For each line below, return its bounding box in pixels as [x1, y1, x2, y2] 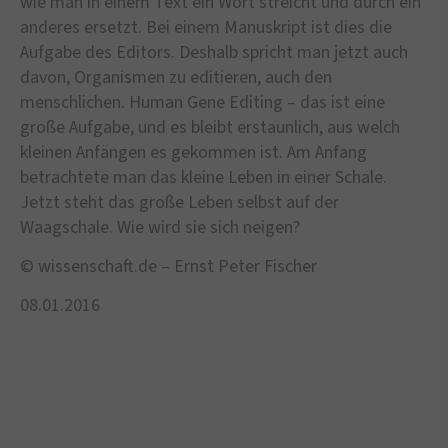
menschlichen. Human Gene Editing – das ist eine [20, 89, 385, 115]
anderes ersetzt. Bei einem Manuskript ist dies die [20, 14, 392, 40]
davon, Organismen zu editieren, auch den [20, 64, 332, 90]
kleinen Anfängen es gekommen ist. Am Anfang [20, 139, 367, 165]
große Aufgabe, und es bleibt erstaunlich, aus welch [20, 114, 400, 140]
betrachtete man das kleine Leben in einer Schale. [20, 164, 387, 190]
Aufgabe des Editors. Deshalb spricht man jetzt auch [20, 39, 408, 65]
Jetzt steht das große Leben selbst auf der [20, 189, 339, 215]
